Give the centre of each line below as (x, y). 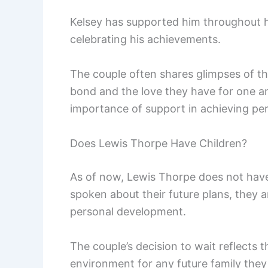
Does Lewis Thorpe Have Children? (159, 143)
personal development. (128, 211)
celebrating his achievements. (145, 39)
